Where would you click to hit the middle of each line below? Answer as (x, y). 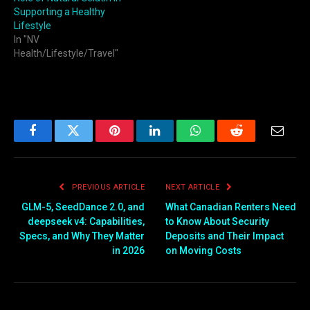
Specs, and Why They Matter (82, 236)
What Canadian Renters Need (231, 207)
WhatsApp (221, 141)
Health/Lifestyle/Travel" (66, 54)
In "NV (27, 40)
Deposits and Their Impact (225, 236)
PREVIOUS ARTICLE (107, 187)
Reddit (252, 141)
